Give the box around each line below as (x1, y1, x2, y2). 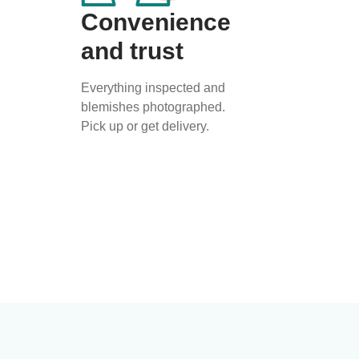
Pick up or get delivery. (81, 119, 209, 133)
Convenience (81, 8, 231, 35)
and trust (81, 37, 184, 64)
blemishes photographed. (81, 99, 225, 114)
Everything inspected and (81, 80, 225, 95)
